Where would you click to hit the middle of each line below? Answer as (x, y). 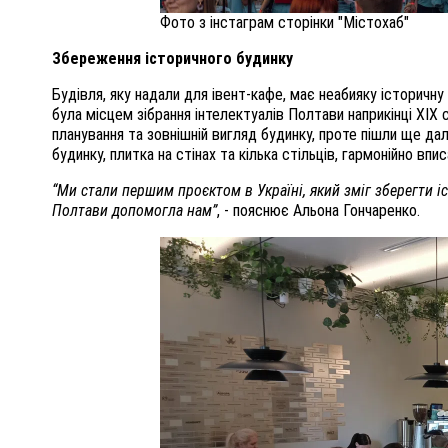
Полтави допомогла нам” (134, 211)
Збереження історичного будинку (172, 59)
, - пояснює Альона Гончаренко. (318, 211)
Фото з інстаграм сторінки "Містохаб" (285, 23)
